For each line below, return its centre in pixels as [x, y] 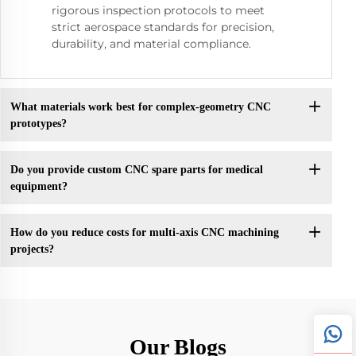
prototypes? [38, 123]
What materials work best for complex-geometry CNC [140, 106]
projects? [32, 249]
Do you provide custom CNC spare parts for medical [136, 169]
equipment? [39, 186]
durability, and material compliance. [151, 44]
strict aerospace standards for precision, [163, 27]
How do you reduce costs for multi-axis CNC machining [144, 232]
